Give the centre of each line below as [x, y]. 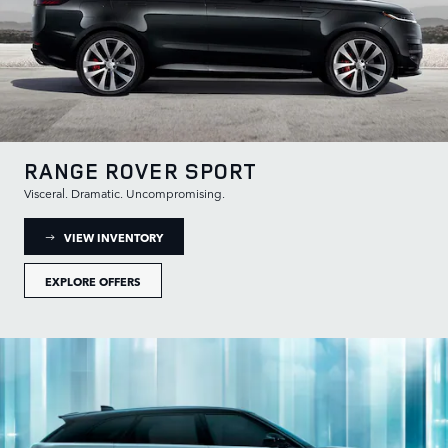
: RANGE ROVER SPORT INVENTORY [259, 235]
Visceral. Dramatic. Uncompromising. [124, 193]
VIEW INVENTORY [113, 236]
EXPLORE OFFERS [93, 281]
